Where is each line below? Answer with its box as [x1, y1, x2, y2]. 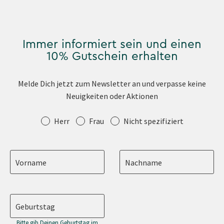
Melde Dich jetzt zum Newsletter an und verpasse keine [18, 78, 206, 88]
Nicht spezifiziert [123, 115, 183, 126]
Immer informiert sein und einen [22, 38, 201, 50]
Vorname [15, 157, 47, 168]
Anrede [9, 111, 45, 127]
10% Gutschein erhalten [46, 50, 178, 62]
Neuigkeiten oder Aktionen [66, 90, 158, 101]
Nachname [125, 157, 162, 168]
